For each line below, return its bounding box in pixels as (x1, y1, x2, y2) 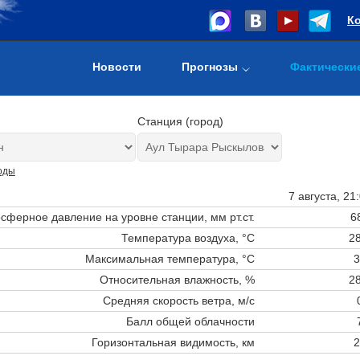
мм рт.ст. (210, 210, 255, 223)
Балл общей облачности (125, 314, 255, 328)
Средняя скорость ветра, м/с (102, 293, 255, 307)
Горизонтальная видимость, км (91, 335, 255, 349)
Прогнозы (182, 60, 238, 73)
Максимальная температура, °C (84, 252, 255, 265)
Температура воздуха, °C (121, 231, 255, 244)
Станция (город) (137, 115, 223, 128)
